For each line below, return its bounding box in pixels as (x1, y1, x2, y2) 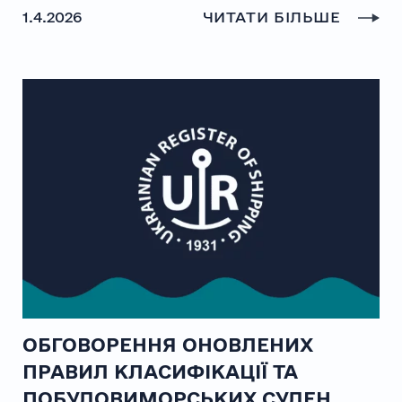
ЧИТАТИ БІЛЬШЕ (202, 7, 346, 25)
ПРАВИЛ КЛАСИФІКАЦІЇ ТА (22, 360, 298, 382)
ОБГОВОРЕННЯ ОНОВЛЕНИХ (22, 333, 313, 355)
